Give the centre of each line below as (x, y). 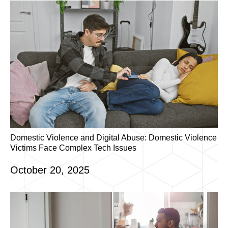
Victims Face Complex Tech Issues (73, 148)
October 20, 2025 (50, 170)
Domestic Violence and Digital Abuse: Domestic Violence (113, 138)
